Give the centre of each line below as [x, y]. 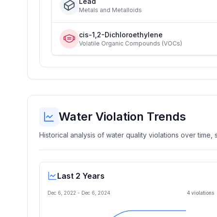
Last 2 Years [81, 176]
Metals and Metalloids [110, 10]
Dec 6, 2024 [96, 193]
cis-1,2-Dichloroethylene [121, 35]
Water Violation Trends [122, 116]
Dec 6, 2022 [62, 193]
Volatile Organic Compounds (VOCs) [131, 43]
